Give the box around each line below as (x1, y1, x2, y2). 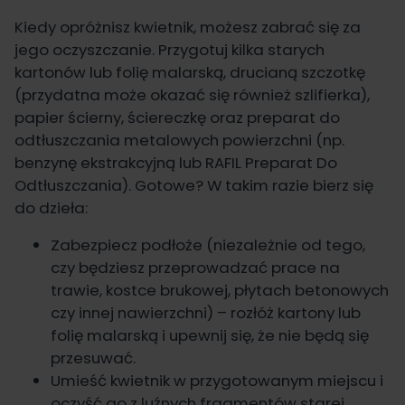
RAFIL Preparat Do (205, 152, 337, 174)
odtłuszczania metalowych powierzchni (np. (14, 129, 344, 152)
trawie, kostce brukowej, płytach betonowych (51, 279, 389, 302)
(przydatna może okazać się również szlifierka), (14, 84, 370, 107)
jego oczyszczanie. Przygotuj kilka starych (14, 39, 325, 61)
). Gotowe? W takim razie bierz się (122, 174, 373, 197)
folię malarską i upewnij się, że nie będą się (51, 325, 369, 347)
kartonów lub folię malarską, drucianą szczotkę (14, 61, 365, 84)
